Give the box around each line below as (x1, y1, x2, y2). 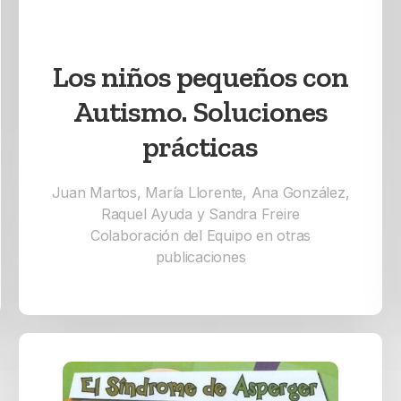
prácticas (142, 129, 259, 165)
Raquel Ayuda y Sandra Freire (100, 205, 301, 224)
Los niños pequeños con (52, 59, 348, 95)
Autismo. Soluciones (73, 94, 328, 130)
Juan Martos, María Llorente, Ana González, (51, 183, 350, 202)
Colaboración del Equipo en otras (90, 226, 311, 245)
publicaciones (155, 248, 246, 267)
